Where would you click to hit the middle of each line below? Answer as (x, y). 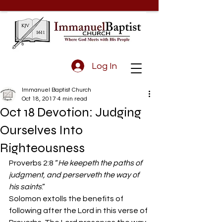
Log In (104, 66)
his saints (25, 187)
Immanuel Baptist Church (56, 90)
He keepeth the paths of (101, 163)
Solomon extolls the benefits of (67, 199)
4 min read (72, 99)
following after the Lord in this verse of (79, 211)
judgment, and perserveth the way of (75, 175)
